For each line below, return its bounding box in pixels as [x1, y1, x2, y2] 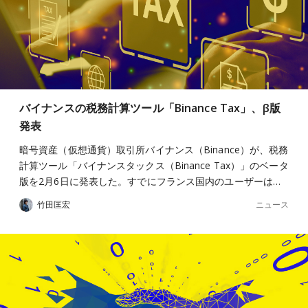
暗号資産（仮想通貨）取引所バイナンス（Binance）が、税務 [19, 143, 289, 156]
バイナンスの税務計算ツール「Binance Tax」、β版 [19, 100, 280, 115]
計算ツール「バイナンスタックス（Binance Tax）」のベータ [19, 159, 289, 172]
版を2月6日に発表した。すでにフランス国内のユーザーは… [19, 175, 281, 188]
